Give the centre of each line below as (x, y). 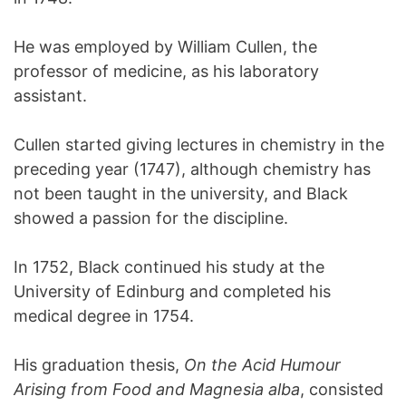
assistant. (50, 96)
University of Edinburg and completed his (172, 291)
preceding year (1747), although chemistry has (192, 169)
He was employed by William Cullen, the (165, 47)
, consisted (342, 389)
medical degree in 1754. (104, 316)
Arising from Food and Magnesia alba (157, 389)
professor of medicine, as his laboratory (166, 71)
